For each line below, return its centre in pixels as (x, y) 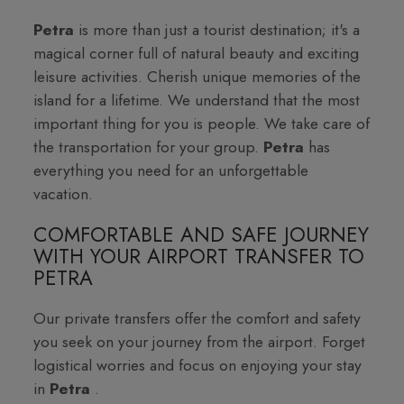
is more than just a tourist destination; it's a (220, 29)
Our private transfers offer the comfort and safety (197, 318)
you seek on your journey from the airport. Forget (200, 341)
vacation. (64, 193)
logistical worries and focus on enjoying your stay (198, 365)
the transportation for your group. (149, 147)
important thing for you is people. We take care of (202, 123)
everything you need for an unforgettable (171, 170)
